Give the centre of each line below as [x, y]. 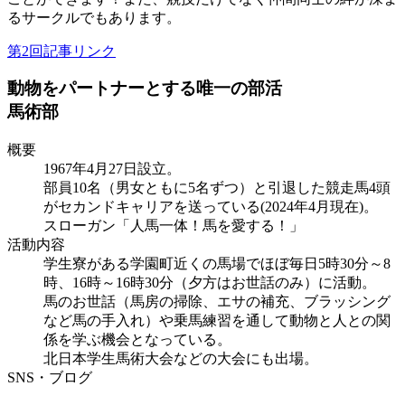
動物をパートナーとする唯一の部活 [145, 88]
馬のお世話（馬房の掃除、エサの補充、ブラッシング [217, 301]
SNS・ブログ [50, 377]
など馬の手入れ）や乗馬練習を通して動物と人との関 [217, 320]
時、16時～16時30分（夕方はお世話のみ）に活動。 [210, 282]
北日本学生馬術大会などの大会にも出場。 [181, 358]
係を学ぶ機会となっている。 [137, 339]
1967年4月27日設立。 [112, 168]
